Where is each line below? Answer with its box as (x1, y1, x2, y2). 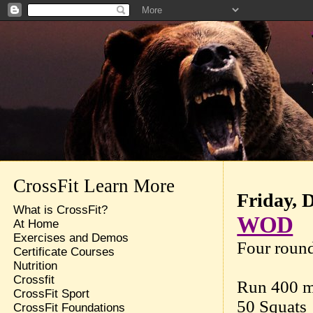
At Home (13, 217, 59, 231)
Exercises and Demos (13, 231, 129, 245)
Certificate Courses (13, 245, 115, 259)
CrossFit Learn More (13, 175, 175, 196)
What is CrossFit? (13, 203, 108, 217)
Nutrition (13, 259, 57, 272)
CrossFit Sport (13, 287, 89, 300)
